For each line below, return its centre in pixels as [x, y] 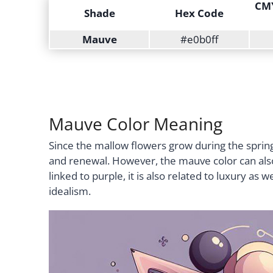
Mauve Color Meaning [136, 124]
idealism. [70, 191]
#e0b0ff [199, 40]
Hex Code [199, 13]
